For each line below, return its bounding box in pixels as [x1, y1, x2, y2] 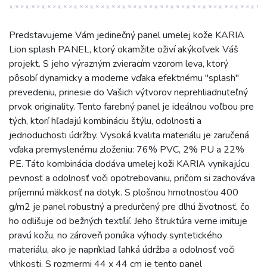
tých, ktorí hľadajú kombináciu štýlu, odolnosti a [9, 114, 201, 128]
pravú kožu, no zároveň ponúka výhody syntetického [9, 229, 222, 242]
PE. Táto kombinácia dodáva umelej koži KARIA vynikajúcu [9, 157, 250, 170]
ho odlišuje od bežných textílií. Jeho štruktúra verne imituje [9, 215, 247, 228]
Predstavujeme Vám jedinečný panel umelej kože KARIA [9, 29, 244, 42]
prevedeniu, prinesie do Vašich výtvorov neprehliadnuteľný [9, 86, 248, 99]
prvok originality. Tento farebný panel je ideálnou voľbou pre [9, 100, 254, 113]
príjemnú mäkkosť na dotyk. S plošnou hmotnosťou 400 [9, 186, 238, 199]
